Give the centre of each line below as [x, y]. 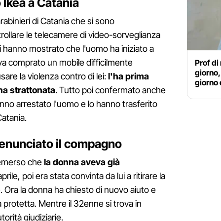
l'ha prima [129, 76]
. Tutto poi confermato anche [110, 90]
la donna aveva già [82, 162]
